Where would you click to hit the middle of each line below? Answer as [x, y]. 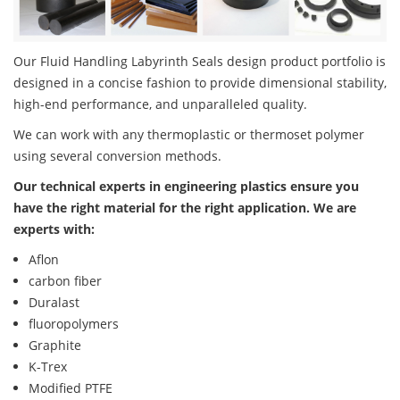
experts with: [54, 229]
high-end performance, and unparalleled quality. [160, 104]
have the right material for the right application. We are [185, 208]
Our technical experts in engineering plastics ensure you [186, 187]
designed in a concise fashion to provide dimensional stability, [200, 83]
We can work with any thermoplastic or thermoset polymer [189, 135]
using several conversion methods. [117, 156]
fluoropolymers [74, 324]
